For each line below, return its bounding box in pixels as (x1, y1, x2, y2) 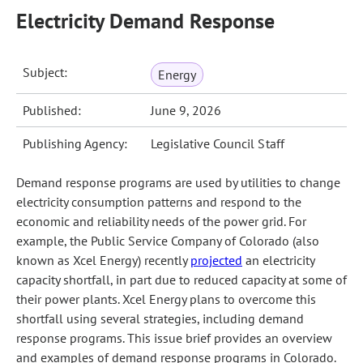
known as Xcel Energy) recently (16, 252, 190, 268)
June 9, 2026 (151, 102, 222, 118)
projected (190, 252, 242, 268)
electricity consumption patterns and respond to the (16, 194, 301, 210)
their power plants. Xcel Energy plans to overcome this (16, 291, 316, 307)
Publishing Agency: (23, 135, 128, 152)
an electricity (242, 252, 314, 268)
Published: (23, 102, 82, 118)
